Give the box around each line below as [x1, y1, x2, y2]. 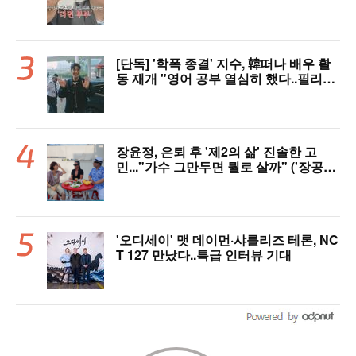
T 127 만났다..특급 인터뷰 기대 [116, 246, 292, 265]
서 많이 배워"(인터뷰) [116, 84, 238, 103]
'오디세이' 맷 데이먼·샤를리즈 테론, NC [116, 230, 339, 250]
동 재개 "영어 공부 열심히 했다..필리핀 [116, 69, 335, 88]
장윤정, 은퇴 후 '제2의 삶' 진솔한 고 [116, 142, 317, 161]
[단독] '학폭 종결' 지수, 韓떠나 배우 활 [116, 54, 331, 73]
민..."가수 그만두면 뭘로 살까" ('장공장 [116, 157, 336, 176]
